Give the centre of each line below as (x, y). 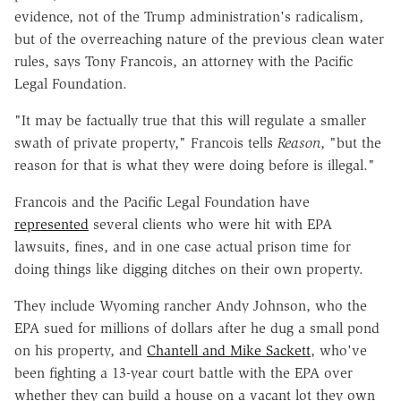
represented (51, 224)
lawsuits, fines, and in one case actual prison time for (183, 246)
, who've (339, 350)
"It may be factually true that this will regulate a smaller (190, 120)
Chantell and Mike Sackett (229, 350)
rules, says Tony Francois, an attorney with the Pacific (183, 61)
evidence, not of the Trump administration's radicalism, (189, 16)
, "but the (351, 142)
